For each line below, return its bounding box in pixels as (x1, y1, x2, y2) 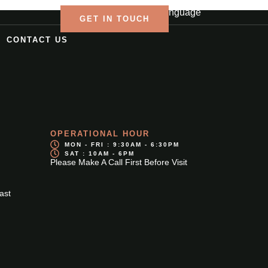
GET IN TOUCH (80, 14, 150, 23)
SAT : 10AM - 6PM (64, 150, 135, 157)
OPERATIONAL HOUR (50, 129, 150, 138)
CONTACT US (7, 35, 68, 44)
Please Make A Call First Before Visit (50, 157, 187, 167)
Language (158, 7, 202, 17)
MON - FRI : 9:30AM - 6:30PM (64, 141, 179, 148)
